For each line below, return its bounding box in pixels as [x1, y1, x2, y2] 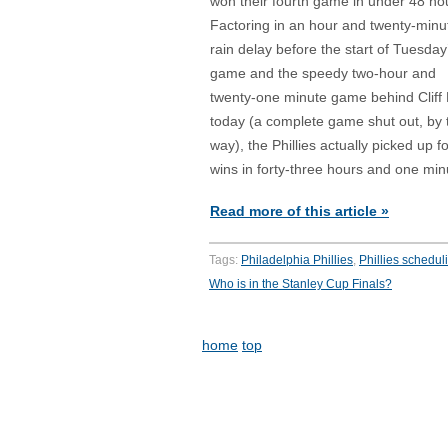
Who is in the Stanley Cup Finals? [209, 277, 392, 291]
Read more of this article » [210, 204, 389, 219]
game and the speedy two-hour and [210, 66, 436, 81]
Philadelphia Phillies [241, 253, 353, 267]
